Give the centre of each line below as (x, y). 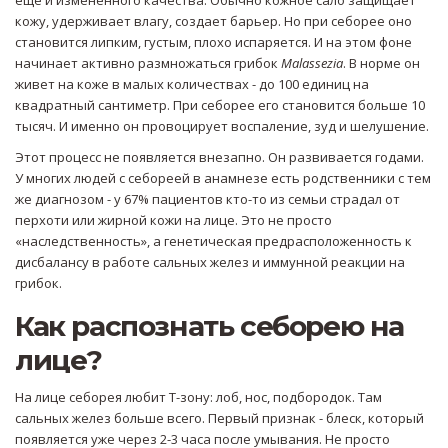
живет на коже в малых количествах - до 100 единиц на (192, 84)
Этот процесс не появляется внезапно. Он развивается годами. (219, 157)
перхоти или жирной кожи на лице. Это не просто (173, 220)
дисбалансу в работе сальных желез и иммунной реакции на (210, 262)
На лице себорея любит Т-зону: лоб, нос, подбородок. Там (198, 397)
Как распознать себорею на (210, 326)
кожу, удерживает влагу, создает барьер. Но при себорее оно (213, 21)
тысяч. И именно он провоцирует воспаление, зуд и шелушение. (222, 126)
